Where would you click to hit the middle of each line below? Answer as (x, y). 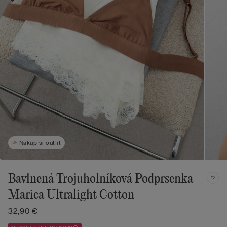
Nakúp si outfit (40, 143)
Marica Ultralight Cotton (71, 195)
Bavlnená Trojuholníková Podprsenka (101, 179)
